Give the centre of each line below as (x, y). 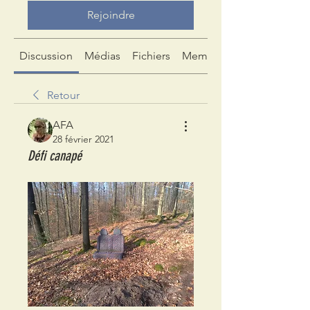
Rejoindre (111, 15)
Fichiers (151, 56)
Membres (205, 56)
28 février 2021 (83, 139)
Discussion (46, 56)
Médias (103, 56)
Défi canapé (55, 156)
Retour (63, 95)
